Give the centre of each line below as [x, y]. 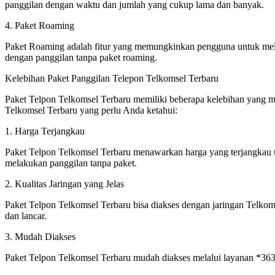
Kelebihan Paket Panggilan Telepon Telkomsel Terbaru [112, 78]
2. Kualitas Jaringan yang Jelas [64, 184]
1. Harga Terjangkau [45, 131]
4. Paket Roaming [40, 25]
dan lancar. [26, 215]
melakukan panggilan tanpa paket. [71, 163]
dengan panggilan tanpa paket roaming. [81, 57]
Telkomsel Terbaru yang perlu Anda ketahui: [91, 110]
